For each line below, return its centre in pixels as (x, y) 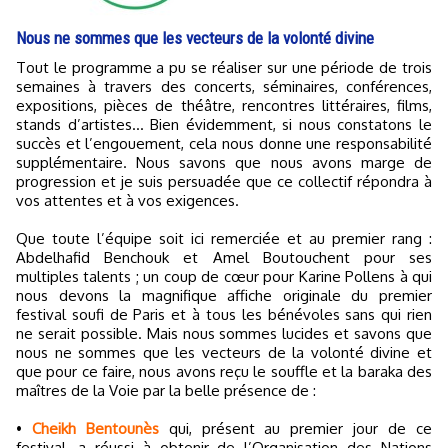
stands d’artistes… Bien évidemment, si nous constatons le (224, 124)
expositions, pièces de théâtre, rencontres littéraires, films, (224, 105)
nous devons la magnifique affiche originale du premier (224, 295)
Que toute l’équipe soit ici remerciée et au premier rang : (224, 238)
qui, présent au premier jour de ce (295, 428)
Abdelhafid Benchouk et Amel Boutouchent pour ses (224, 257)
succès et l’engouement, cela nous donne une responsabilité (224, 143)
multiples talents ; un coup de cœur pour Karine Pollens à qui (224, 276)
